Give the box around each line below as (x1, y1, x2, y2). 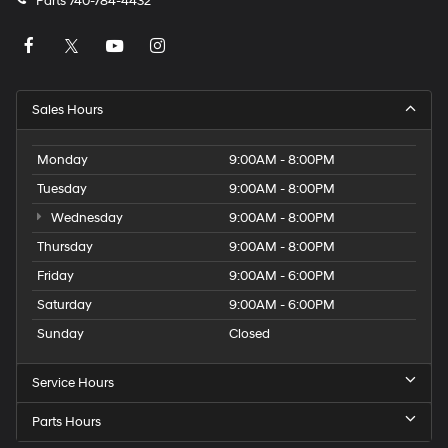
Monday (37, 151, 88, 168)
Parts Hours (32, 413, 101, 430)
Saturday (37, 296, 92, 313)
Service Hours (32, 374, 114, 391)
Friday (37, 267, 74, 284)
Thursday (37, 238, 93, 255)
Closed (229, 325, 270, 342)
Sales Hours (32, 101, 103, 118)
